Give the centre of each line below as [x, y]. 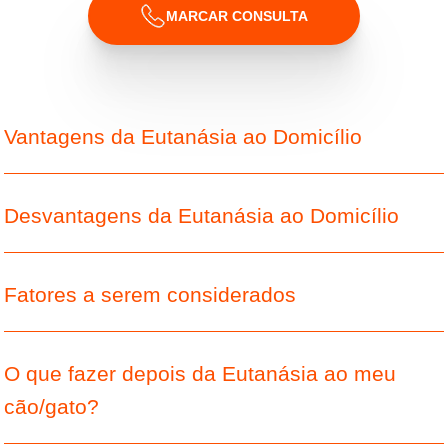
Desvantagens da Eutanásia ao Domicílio [202, 215]
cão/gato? [52, 406]
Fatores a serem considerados [150, 294]
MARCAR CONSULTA [237, 16]
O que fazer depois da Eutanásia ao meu [200, 373]
